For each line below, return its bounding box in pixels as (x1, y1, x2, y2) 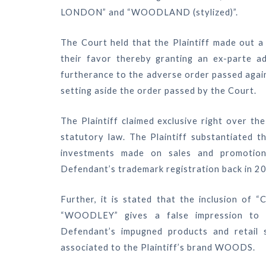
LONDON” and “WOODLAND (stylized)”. (61, 7, 238, 18)
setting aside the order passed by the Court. (61, 85, 256, 96)
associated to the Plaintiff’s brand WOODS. (61, 242, 255, 253)
